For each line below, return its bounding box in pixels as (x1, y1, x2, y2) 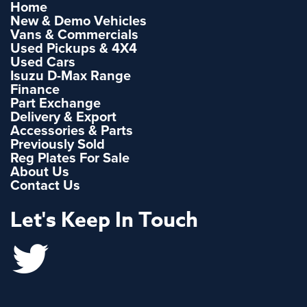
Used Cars (10, 53, 75, 71)
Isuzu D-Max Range (10, 67, 131, 84)
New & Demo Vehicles (10, 12, 147, 29)
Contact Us (10, 177, 80, 194)
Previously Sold (10, 136, 105, 153)
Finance (10, 81, 60, 98)
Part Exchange (10, 95, 101, 112)
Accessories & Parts (10, 122, 133, 139)
